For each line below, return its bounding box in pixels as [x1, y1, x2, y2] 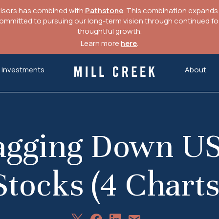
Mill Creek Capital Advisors [70, 74, 159, 85]
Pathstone [85, 5, 123, 16]
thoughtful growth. [77, 26, 142, 36]
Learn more [81, 38, 121, 48]
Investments [1, 65, 44, 75]
